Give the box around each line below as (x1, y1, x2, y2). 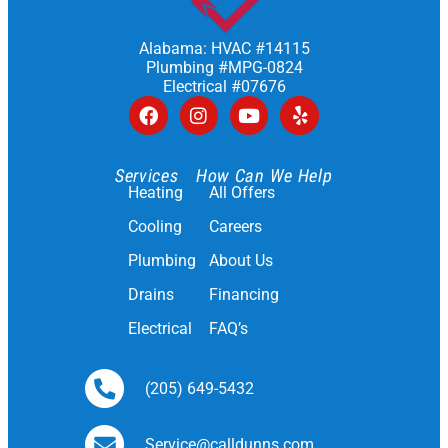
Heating (128, 182, 184, 202)
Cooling (128, 216, 183, 236)
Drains (128, 284, 175, 304)
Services (113, 164, 181, 186)
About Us (209, 250, 274, 270)
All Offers (209, 182, 276, 202)
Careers (209, 216, 263, 236)
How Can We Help (194, 164, 335, 186)
